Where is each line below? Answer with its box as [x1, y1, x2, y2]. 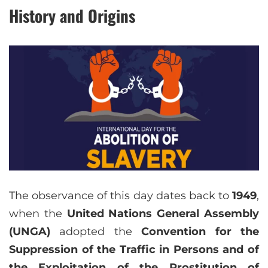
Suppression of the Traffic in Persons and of [9, 243, 259, 257]
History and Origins [9, 4, 135, 28]
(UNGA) [9, 225, 50, 239]
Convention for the [141, 225, 260, 239]
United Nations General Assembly [66, 207, 260, 221]
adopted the [50, 225, 142, 239]
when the [9, 207, 67, 221]
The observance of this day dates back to [9, 189, 232, 203]
